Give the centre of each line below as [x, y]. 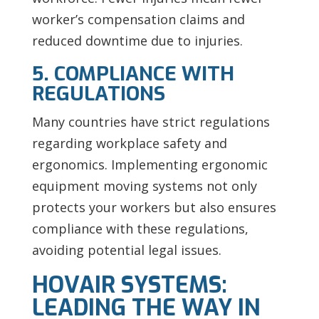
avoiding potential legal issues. [126, 250]
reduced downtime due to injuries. [137, 40]
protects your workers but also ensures [154, 207]
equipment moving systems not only [144, 185]
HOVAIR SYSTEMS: [129, 284]
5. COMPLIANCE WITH [133, 73]
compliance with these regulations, [140, 228]
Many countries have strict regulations [151, 121]
